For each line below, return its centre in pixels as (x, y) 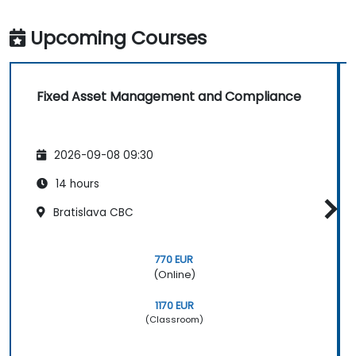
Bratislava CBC (92, 212)
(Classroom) (174, 319)
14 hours (76, 184)
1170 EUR (174, 305)
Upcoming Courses (118, 38)
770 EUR (174, 259)
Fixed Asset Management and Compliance (169, 97)
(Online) (174, 274)
